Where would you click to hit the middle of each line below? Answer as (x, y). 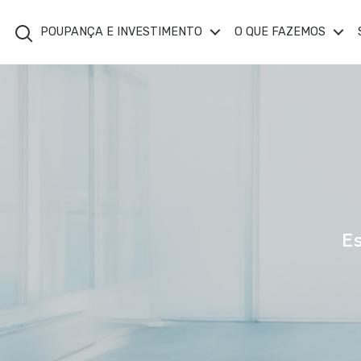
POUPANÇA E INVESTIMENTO (121, 31)
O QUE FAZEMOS (280, 31)
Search (28, 24)
